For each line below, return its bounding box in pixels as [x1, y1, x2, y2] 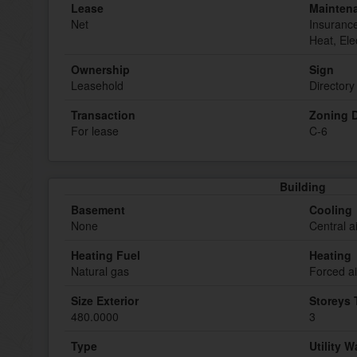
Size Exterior [71, 292, 139, 308]
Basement [71, 202, 125, 218]
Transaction [71, 107, 135, 123]
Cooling [309, 202, 352, 218]
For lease [71, 123, 119, 139]
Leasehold [71, 77, 124, 93]
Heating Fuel [71, 247, 140, 263]
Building [280, 178, 326, 194]
